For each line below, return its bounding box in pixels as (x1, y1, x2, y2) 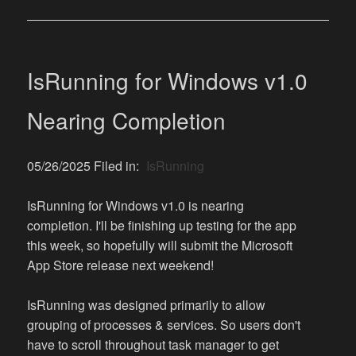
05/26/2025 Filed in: (27, 157, 143, 176)
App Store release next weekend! (27, 256, 215, 275)
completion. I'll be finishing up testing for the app (27, 216, 297, 235)
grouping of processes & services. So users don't (27, 315, 301, 335)
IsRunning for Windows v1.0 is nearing (27, 196, 245, 215)
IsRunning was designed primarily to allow (27, 296, 266, 315)
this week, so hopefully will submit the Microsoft (27, 236, 293, 255)
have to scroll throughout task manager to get (27, 335, 280, 354)
